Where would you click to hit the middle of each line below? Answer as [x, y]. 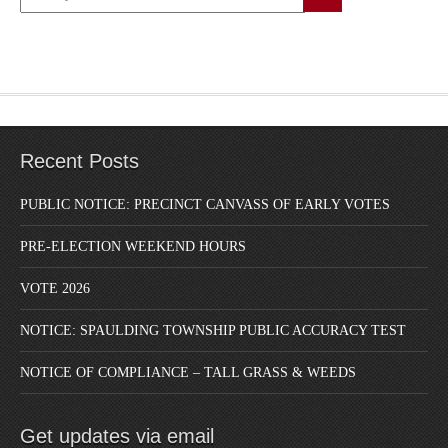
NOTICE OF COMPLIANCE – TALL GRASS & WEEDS [188, 373]
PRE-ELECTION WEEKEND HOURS [133, 247]
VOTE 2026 [55, 289]
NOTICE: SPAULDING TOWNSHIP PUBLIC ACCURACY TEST [213, 331]
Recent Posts [79, 161]
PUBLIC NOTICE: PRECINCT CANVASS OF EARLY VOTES [205, 205]
